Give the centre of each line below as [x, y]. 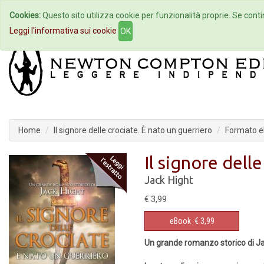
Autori [132, 15]
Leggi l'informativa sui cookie [63, 30]
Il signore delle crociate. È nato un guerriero [133, 130]
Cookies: [25, 15]
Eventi [196, 15]
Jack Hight [169, 180]
